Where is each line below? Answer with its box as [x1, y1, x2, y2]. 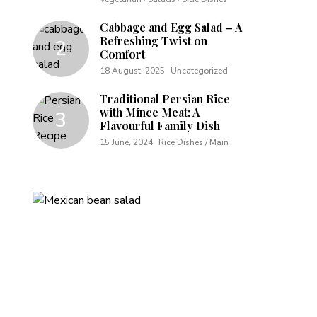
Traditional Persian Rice [100, 91, 230, 106]
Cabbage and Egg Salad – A [100, 20, 242, 35]
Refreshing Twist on [100, 33, 207, 48]
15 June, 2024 [100, 137, 153, 148]
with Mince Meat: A [100, 105, 200, 120]
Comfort [100, 47, 145, 62]
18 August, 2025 [100, 65, 165, 76]
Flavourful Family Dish [100, 118, 220, 133]
